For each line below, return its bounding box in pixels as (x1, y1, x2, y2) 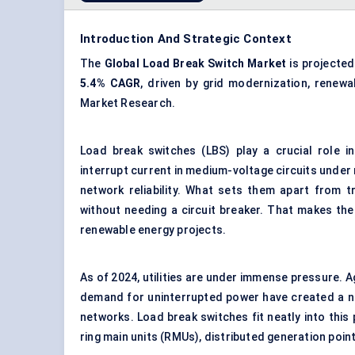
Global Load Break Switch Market (104, 57, 290, 71)
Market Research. (80, 97, 176, 110)
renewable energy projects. (80, 223, 227, 237)
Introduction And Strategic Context (80, 32, 292, 47)
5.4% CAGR (80, 77, 141, 90)
